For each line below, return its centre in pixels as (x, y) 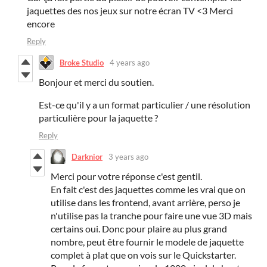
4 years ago (130, 62)
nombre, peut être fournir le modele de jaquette (147, 242)
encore (41, 24)
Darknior (87, 156)
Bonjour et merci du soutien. (96, 82)
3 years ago (128, 156)
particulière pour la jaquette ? (98, 118)
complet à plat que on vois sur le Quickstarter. (143, 255)
